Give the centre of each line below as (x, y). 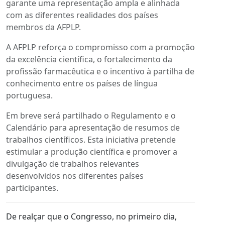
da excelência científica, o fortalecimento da (89, 59)
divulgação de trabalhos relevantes (73, 163)
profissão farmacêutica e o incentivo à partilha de (100, 71)
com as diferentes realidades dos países (82, 15)
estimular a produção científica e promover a (92, 151)
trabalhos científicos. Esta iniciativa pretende (91, 139)
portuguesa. (29, 95)
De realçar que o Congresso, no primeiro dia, (91, 216)
